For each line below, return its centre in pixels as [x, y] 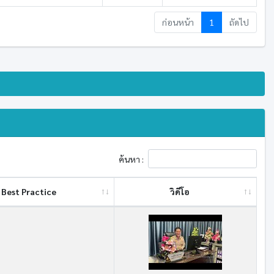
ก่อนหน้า [178, 22]
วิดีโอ [180, 191]
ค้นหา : [131, 159]
